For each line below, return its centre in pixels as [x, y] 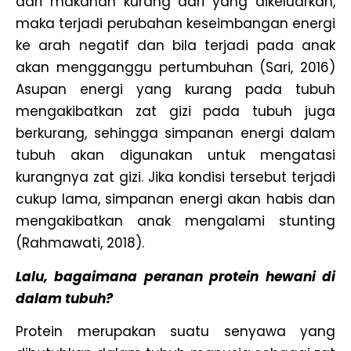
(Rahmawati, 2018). [80, 243]
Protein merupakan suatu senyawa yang [175, 331]
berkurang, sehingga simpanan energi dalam [175, 134]
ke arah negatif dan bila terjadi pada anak [175, 46]
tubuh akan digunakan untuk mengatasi [175, 156]
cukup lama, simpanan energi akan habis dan [175, 199]
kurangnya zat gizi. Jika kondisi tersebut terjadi [175, 177]
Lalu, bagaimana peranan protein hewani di [175, 276]
